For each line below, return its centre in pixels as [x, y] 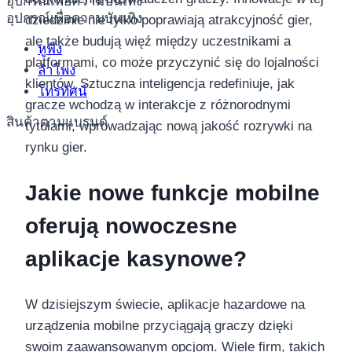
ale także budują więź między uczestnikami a [158, 42]
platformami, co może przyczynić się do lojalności [172, 63]
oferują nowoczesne [131, 225]
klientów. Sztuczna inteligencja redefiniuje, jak [160, 84]
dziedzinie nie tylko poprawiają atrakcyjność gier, [169, 20]
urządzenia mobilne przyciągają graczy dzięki [159, 325]
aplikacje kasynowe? [136, 258]
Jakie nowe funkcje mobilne [172, 192]
